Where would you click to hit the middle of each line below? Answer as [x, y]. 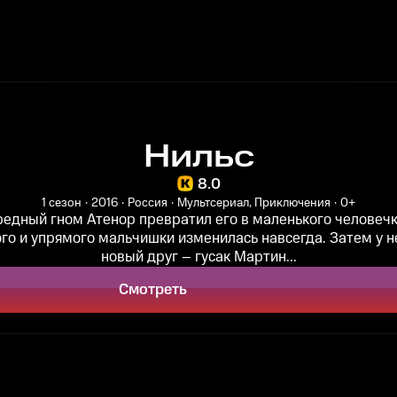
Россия [148, 203]
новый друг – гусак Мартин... [198, 257]
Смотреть [152, 290]
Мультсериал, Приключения [254, 203]
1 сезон [62, 203]
